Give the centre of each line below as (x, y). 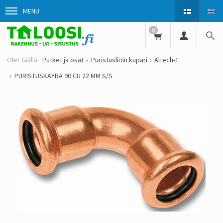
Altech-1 (167, 60)
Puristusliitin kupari (119, 60)
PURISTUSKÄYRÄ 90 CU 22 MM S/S (63, 76)
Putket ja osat (63, 60)
